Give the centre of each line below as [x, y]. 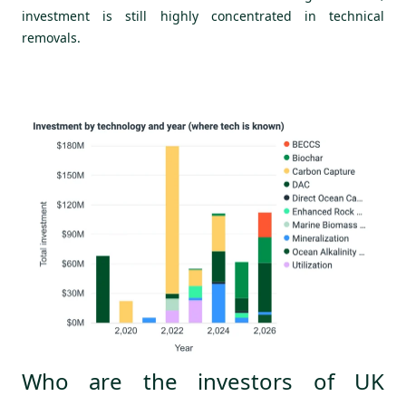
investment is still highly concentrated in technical [203, 16]
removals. [51, 38]
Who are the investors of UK [203, 382]
